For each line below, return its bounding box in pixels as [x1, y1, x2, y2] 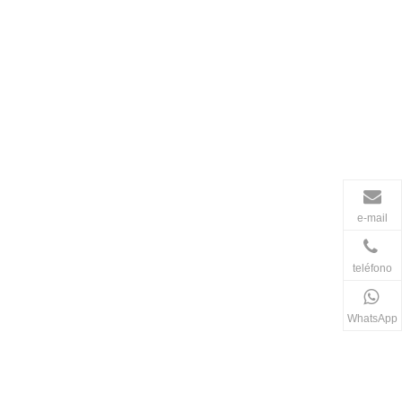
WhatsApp [347, 311, 398, 324]
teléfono [353, 261, 392, 274]
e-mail [357, 211, 388, 223]
